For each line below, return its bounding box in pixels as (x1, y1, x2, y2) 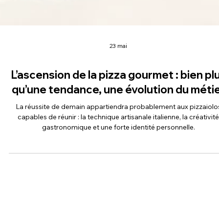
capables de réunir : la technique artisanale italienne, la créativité (18, 159, 81, 169)
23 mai (109, 89, 127, 97)
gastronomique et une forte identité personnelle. (42, 170, 195, 179)
